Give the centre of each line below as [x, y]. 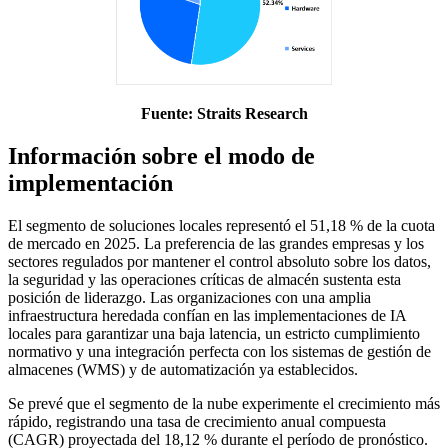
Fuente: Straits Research [224, 114]
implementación [90, 183]
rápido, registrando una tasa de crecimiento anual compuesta [197, 421]
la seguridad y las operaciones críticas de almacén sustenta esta [204, 279]
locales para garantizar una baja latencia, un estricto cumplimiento [214, 333]
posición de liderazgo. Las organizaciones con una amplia [189, 297]
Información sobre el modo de [161, 156]
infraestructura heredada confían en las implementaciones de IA [207, 315]
